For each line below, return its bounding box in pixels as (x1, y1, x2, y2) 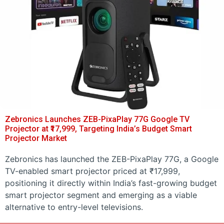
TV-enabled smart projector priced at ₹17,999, (5, 165, 180, 176)
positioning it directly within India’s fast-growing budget (5, 177, 217, 188)
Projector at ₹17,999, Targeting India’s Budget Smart (5, 123, 192, 133)
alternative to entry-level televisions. (5, 201, 143, 212)
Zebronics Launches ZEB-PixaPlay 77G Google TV (5, 114, 189, 124)
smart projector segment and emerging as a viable (5, 189, 197, 200)
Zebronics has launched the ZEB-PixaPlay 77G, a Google (5, 153, 218, 164)
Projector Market (5, 133, 67, 143)
